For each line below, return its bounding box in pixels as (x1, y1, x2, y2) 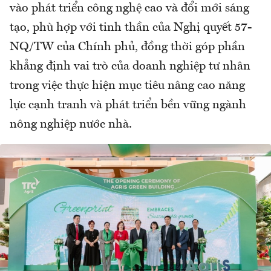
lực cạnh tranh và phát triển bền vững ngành (10, 99, 246, 112)
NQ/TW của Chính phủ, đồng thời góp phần (10, 41, 245, 54)
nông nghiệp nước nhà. (10, 119, 132, 131)
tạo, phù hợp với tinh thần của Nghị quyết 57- (10, 22, 252, 34)
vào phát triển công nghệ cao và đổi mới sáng (10, 2, 249, 15)
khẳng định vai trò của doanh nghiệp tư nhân (10, 60, 250, 73)
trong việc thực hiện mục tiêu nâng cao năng (10, 80, 245, 93)
